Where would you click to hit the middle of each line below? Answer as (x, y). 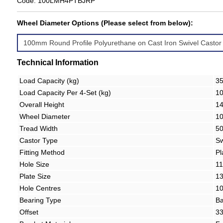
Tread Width (39, 129)
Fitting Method (42, 153)
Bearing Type (41, 200)
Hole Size (35, 165)
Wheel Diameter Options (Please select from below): (105, 23)
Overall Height (42, 105)
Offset (29, 212)
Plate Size (35, 176)
